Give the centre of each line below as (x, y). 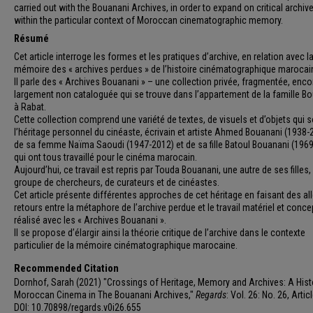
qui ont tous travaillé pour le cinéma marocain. (105, 158)
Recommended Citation (66, 269)
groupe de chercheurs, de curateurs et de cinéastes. (117, 183)
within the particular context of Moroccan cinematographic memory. (148, 21)
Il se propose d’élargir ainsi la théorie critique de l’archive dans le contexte (160, 233)
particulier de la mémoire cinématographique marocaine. (126, 246)
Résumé (31, 39)
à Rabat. (30, 107)
